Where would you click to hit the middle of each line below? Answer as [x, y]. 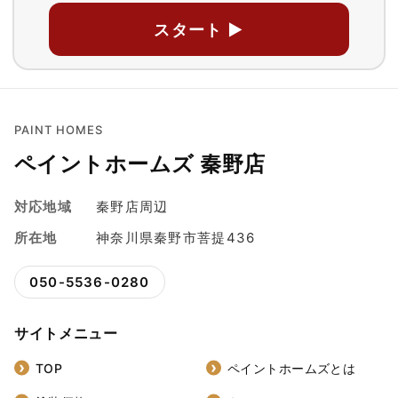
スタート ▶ [199, 29]
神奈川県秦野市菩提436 [176, 238]
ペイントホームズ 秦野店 [140, 164]
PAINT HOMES [59, 130]
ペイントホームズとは [292, 368]
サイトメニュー [66, 334]
